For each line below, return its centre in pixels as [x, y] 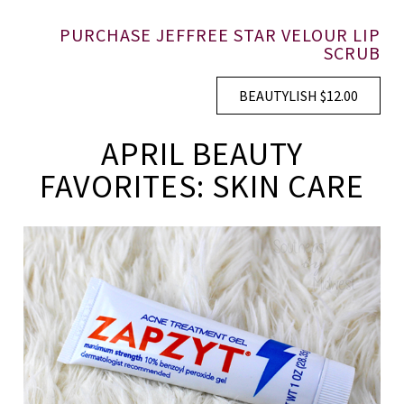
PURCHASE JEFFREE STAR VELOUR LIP [220, 34]
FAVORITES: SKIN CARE [202, 186]
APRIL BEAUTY [202, 153]
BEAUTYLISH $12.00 [298, 95]
